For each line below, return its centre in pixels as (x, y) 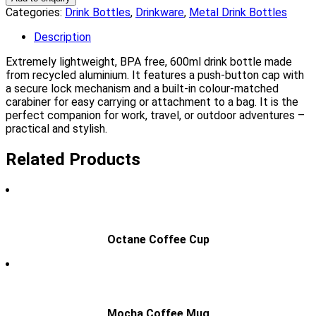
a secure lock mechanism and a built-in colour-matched (142, 88)
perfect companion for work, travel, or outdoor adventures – (155, 115)
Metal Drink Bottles (238, 12)
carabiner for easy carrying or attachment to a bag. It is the (152, 102)
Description (62, 37)
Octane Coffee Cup (158, 239)
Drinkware (160, 12)
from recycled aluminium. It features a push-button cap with (155, 75)
